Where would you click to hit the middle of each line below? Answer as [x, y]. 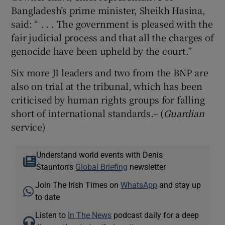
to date [48, 197]
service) [28, 126]
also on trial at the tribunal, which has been [107, 86]
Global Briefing [101, 166]
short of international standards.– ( [88, 113]
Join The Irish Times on [78, 185]
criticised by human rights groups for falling [108, 99]
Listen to [52, 215]
